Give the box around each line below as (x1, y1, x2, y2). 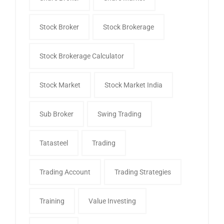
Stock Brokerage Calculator (39, 51, 124, 60)
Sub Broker (39, 109, 73, 118)
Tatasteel (39, 138, 68, 147)
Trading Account (39, 167, 90, 176)
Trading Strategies (114, 167, 171, 176)
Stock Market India (104, 80, 162, 89)
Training (39, 196, 64, 205)
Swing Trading (97, 109, 141, 118)
